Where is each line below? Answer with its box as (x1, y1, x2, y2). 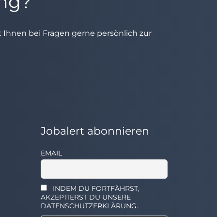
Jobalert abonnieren (40, 124, 149, 138)
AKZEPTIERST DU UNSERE (40, 192, 131, 201)
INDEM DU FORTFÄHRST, (51, 184, 139, 193)
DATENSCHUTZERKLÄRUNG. (40, 201, 138, 210)
